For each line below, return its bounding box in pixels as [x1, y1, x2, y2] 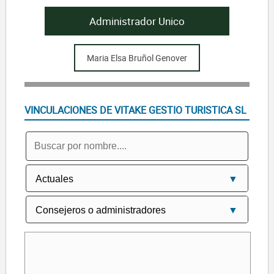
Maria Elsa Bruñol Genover [86, 51, 187, 64]
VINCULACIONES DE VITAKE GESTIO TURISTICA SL [24, 103, 246, 117]
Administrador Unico [89, 14, 185, 29]
